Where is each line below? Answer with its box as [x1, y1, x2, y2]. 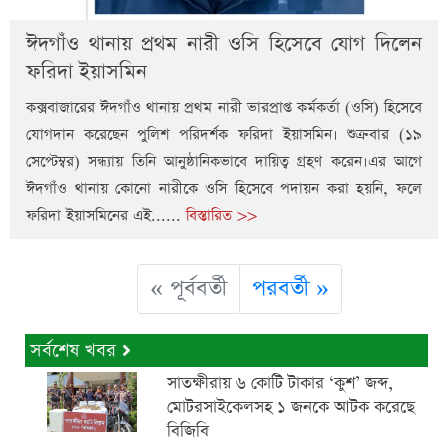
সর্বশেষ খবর [30, 338, 122, 364]
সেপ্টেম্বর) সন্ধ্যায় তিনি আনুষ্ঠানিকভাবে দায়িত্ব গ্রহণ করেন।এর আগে [26, 151, 422, 173]
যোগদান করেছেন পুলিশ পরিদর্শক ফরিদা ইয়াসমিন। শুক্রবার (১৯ [26, 124, 422, 146]
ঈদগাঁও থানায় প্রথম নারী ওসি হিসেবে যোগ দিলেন [26, 30, 422, 59]
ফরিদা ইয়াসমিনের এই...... [26, 205, 186, 227]
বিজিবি [167, 420, 210, 444]
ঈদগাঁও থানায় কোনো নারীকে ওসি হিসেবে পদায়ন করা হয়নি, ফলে [26, 178, 422, 200]
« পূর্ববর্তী [149, 274, 227, 305]
